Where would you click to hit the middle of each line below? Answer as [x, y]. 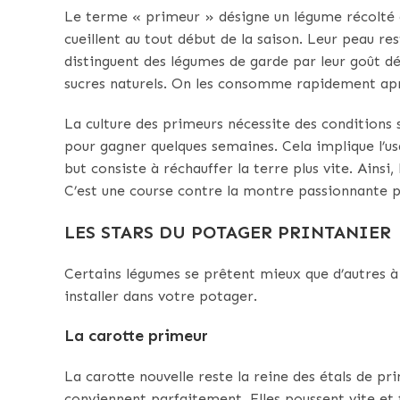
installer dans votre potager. [161, 296]
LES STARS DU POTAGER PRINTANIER [228, 233]
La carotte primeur [136, 336]
